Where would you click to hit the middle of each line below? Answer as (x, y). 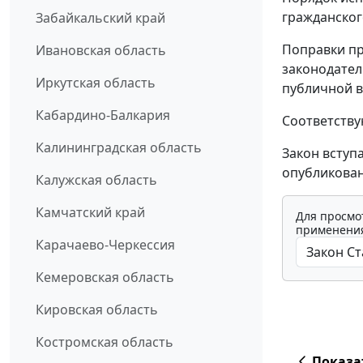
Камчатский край (90, 213)
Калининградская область (119, 148)
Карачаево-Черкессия (105, 245)
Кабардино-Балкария (103, 115)
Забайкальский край (100, 18)
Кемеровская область (105, 278)
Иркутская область (96, 83)
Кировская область (97, 310)
